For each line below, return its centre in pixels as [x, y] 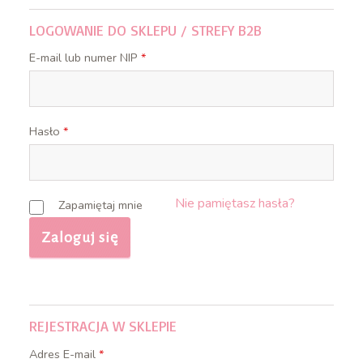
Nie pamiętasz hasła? [235, 203]
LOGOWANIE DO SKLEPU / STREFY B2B [145, 30]
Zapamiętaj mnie [100, 205]
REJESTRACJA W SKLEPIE [102, 326]
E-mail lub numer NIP [85, 58]
